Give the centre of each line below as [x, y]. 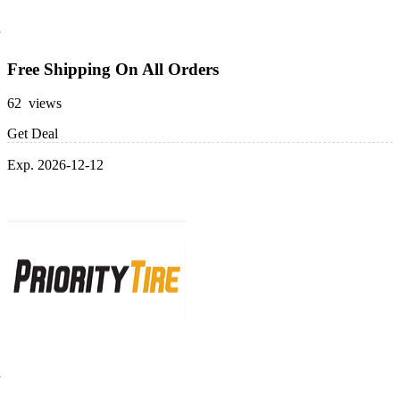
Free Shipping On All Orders [113, 69]
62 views [34, 104]
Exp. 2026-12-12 [55, 165]
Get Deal [33, 134]
